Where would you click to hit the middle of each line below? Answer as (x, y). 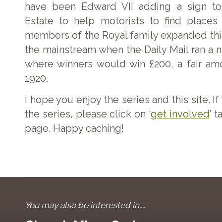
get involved (180, 114)
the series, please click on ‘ (88, 114)
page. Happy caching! (74, 128)
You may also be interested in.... (85, 205)
